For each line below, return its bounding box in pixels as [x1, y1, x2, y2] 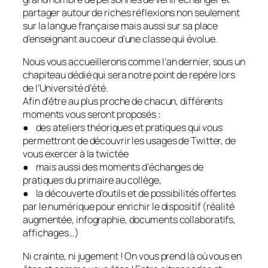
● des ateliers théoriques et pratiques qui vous [23, 121, 223, 135]
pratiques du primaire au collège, [23, 173, 162, 187]
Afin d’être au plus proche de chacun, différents [23, 95, 223, 108]
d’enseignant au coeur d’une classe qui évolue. [23, 32, 218, 46]
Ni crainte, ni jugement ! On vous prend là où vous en [23, 249, 242, 263]
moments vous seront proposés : [23, 108, 161, 121]
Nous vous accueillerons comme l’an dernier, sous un [23, 55, 245, 69]
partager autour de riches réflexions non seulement [23, 6, 240, 20]
